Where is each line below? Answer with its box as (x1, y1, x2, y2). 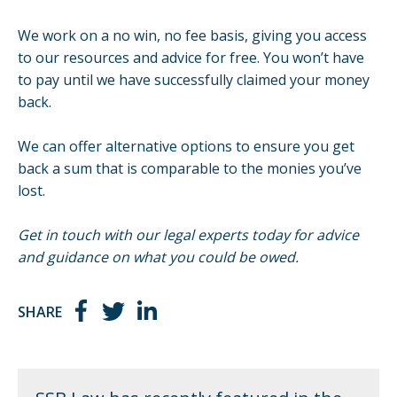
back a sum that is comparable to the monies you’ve (18, 158, 362, 178)
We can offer (18, 136, 105, 156)
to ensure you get (232, 136, 354, 156)
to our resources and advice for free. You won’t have (18, 47, 364, 67)
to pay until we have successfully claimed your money (18, 69, 370, 90)
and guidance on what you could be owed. (18, 246, 299, 267)
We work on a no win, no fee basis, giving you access (18, 25, 367, 45)
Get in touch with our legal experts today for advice (18, 224, 359, 245)
